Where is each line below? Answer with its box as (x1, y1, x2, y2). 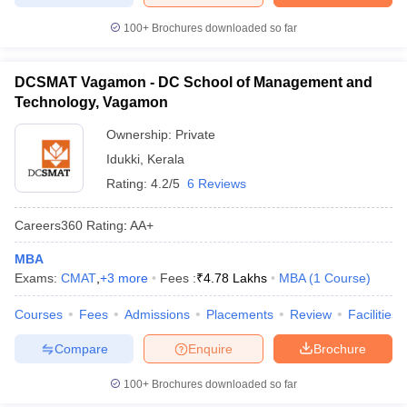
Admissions (124, 307, 190, 322)
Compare (54, 341, 108, 356)
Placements (206, 307, 273, 322)
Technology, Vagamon (15, 94, 168, 110)
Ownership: (106, 127, 175, 142)
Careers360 (15, 217, 83, 233)
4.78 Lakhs (203, 271, 267, 285)
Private (175, 127, 215, 142)
